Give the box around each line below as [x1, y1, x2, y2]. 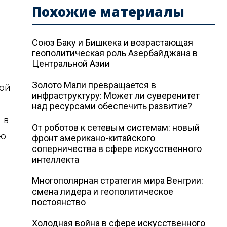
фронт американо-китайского [32, 133, 156, 143]
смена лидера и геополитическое [32, 186, 174, 197]
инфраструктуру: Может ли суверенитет [32, 90, 200, 101]
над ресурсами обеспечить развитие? [32, 101, 193, 111]
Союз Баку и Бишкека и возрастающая [32, 37, 194, 48]
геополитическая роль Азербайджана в [32, 48, 198, 58]
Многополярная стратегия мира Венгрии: [32, 175, 204, 186]
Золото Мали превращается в [32, 80, 157, 90]
